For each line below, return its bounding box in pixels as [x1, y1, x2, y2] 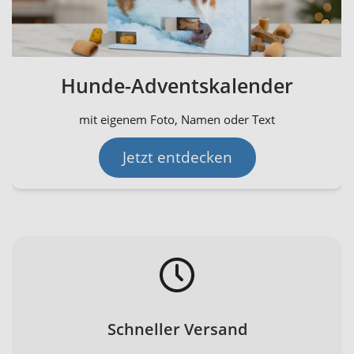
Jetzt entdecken [122, 146, 232, 168]
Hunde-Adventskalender [61, 71, 293, 99]
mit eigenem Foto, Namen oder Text [79, 111, 275, 127]
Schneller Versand [107, 318, 247, 340]
